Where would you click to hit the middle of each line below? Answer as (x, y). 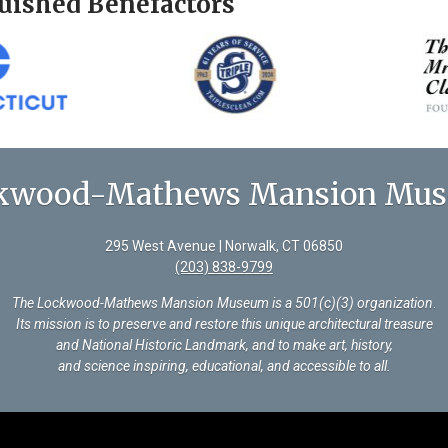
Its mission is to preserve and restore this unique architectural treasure (224, 323)
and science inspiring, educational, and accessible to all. (224, 365)
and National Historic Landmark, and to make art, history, (224, 344)
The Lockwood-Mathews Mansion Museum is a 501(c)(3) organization (222, 302)
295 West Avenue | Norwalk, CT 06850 (224, 245)
